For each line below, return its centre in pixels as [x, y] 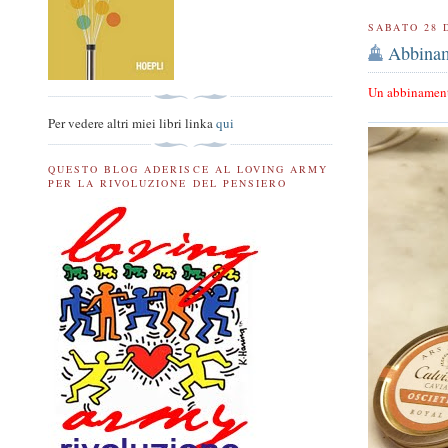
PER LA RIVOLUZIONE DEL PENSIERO [167, 183]
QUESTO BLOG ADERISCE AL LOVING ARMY [188, 169]
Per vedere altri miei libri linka [132, 123]
